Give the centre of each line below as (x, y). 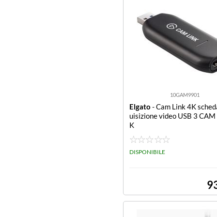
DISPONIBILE (147, 152)
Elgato (140, 107)
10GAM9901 (185, 95)
